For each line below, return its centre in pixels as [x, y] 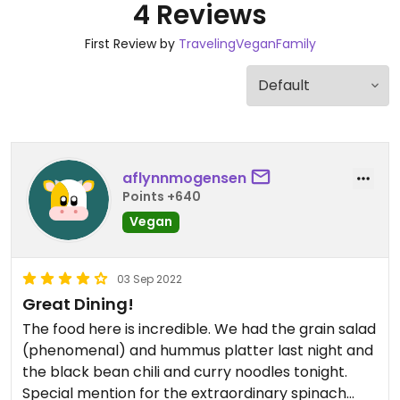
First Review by [131, 44]
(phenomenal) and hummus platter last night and [198, 350]
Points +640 [162, 196]
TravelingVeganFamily [247, 44]
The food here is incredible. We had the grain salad [199, 329]
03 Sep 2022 [150, 279]
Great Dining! [78, 304]
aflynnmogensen [184, 178]
